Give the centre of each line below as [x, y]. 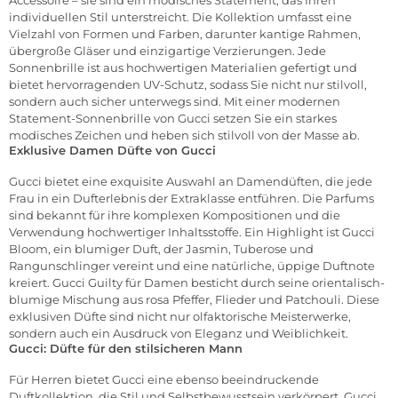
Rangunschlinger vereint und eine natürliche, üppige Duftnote [192, 266]
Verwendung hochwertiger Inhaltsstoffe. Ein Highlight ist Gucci [192, 232]
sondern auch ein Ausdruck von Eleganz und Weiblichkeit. [179, 334]
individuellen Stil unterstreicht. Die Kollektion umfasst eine [180, 17]
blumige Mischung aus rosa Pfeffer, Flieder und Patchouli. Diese [194, 300]
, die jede [346, 182]
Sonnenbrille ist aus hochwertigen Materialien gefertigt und [183, 68]
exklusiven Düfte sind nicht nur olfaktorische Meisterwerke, [180, 317]
